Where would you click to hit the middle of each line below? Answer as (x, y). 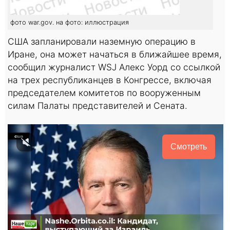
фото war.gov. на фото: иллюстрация (70, 22)
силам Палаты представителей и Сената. (98, 105)
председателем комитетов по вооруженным (104, 92)
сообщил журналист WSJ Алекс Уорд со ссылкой (114, 67)
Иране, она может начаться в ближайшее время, (115, 54)
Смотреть (189, 146)
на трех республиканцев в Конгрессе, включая (110, 80)
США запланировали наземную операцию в (102, 41)
